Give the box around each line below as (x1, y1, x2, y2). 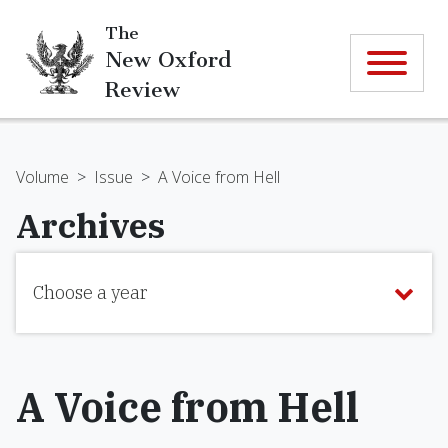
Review (105, 76, 180, 102)
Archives (16, 203, 165, 247)
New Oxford (105, 46, 231, 72)
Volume (16, 166, 69, 188)
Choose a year (33, 281, 147, 304)
